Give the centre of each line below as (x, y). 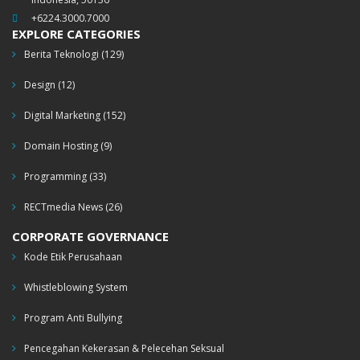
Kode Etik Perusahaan (73, 256)
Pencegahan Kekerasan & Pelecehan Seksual (124, 348)
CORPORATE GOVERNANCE (90, 236)
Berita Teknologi (61, 54)
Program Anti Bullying (73, 317)
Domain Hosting (61, 145)
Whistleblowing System (76, 287)
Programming (55, 176)
